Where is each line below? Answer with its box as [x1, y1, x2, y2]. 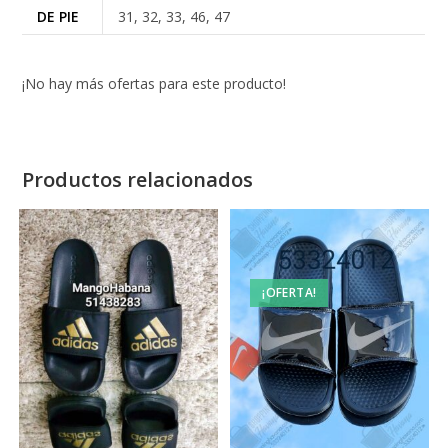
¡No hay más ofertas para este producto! [22, 74, 287, 94]
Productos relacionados [22, 166, 254, 194]
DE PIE [37, 6, 80, 26]
